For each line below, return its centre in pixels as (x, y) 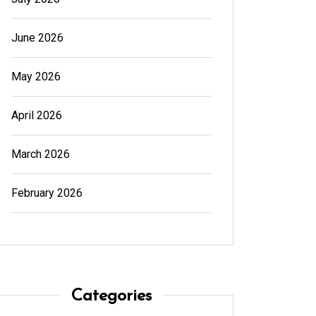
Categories (111, 296)
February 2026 (47, 193)
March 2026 (40, 154)
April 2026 (36, 115)
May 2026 (36, 76)
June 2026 (37, 37)
